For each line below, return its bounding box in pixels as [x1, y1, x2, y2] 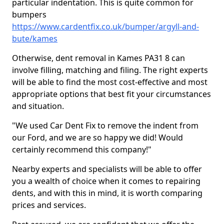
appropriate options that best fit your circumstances [12, 88, 211, 99]
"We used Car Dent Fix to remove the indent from [12, 120, 198, 131]
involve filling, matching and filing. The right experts [12, 64, 208, 75]
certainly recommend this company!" [12, 144, 151, 155]
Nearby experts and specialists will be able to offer [12, 163, 202, 174]
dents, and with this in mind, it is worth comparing [12, 187, 202, 198]
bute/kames [12, 33, 57, 44]
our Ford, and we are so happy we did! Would [12, 132, 183, 143]
